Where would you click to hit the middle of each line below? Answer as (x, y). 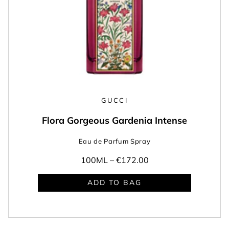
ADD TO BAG (114, 183)
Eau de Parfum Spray (114, 141)
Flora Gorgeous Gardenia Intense (114, 120)
